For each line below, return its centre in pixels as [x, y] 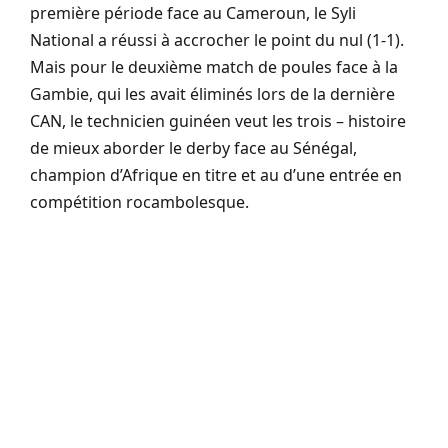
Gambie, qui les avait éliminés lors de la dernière [212, 94]
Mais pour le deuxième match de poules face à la [214, 67]
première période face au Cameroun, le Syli [193, 13]
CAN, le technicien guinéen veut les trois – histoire [218, 121]
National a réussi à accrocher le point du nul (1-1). [217, 40]
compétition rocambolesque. [139, 202]
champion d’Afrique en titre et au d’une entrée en [216, 175]
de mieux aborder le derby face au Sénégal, [193, 148]
